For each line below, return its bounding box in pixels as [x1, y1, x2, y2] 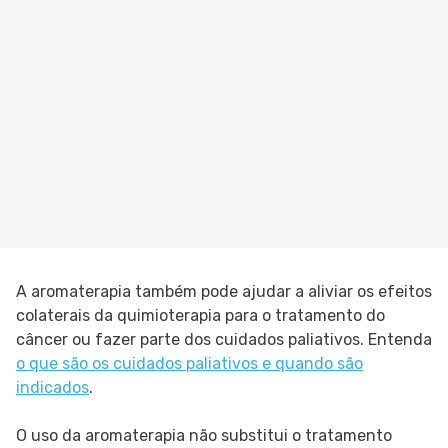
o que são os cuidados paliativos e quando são [16, 354, 363, 374]
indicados [16, 378, 89, 398]
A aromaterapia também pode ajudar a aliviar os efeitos [16, 282, 432, 302]
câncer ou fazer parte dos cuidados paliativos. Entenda [16, 330, 432, 350]
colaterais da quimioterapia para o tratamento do [16, 306, 385, 326]
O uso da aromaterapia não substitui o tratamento [16, 426, 392, 446]
